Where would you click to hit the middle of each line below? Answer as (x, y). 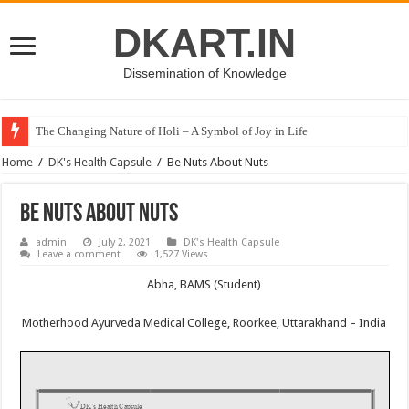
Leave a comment (79, 254)
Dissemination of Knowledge (204, 73)
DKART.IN (204, 43)
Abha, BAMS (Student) (204, 284)
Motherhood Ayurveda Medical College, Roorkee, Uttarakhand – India (204, 323)
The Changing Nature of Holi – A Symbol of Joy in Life (172, 131)
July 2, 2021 (125, 242)
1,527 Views (182, 254)
